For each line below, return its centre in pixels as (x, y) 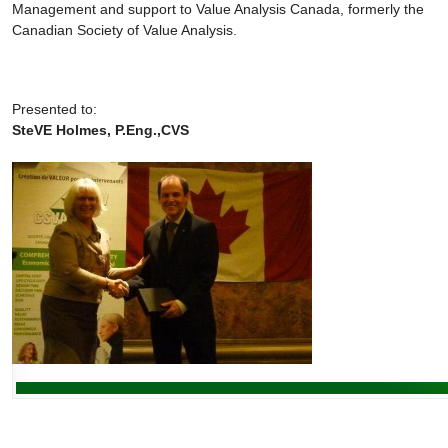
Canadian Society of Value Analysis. (124, 30)
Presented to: (54, 109)
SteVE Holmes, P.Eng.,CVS (100, 130)
